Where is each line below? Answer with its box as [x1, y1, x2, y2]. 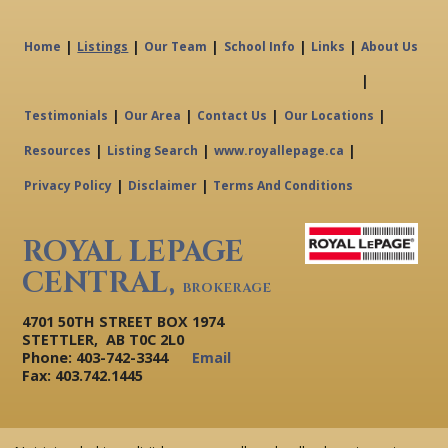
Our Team [144, 37, 208, 55]
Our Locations [283, 106, 374, 124]
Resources [24, 141, 92, 159]
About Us [360, 37, 418, 55]
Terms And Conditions [213, 176, 354, 194]
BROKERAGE [182, 279, 272, 298]
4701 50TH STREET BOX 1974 [22, 311, 225, 331]
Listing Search [107, 141, 199, 159]
